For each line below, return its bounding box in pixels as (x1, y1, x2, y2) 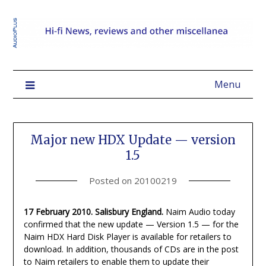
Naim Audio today (163, 206, 235, 218)
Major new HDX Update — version (30, 132, 236, 148)
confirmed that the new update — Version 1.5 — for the (23, 218, 239, 230)
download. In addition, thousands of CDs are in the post (23, 243, 239, 255)
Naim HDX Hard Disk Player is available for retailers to (23, 231, 232, 243)
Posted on (89, 175, 134, 187)
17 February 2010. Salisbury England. (23, 206, 163, 218)
